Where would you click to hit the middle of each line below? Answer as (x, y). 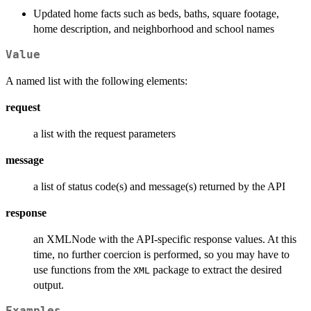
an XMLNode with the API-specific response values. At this (165, 239)
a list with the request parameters (104, 134)
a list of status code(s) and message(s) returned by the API (159, 187)
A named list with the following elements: (96, 81)
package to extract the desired (216, 270)
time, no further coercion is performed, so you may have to (161, 255)
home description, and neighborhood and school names (154, 29)
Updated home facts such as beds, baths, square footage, (156, 14)
